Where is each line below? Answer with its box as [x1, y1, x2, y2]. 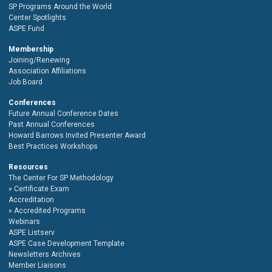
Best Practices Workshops [8, 141, 98, 151]
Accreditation [8, 195, 54, 204]
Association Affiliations [8, 66, 86, 75]
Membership [8, 44, 53, 53]
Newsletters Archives [8, 250, 81, 259]
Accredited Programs [14, 206, 86, 215]
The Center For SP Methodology [8, 173, 114, 182]
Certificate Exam [14, 184, 69, 193]
